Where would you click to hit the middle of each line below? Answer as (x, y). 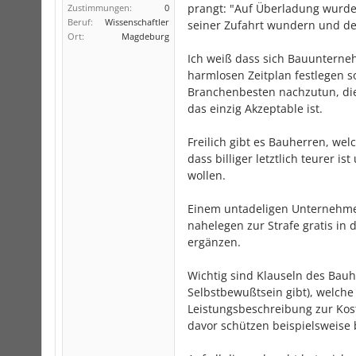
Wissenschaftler (137, 22)
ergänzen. (214, 242)
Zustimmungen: (100, 8)
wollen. (207, 175)
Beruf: (80, 22)
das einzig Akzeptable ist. (255, 108)
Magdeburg (145, 36)
